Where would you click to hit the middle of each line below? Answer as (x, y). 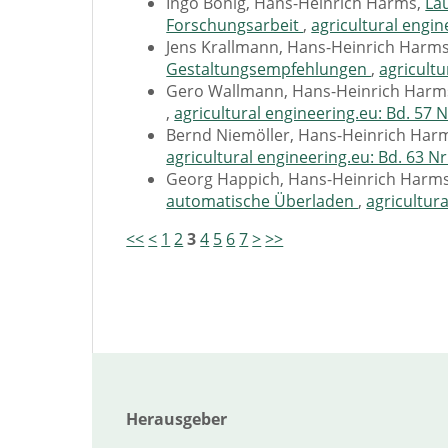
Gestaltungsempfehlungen (269, 68)
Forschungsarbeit (235, 24)
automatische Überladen (262, 200)
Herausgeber (177, 419)
